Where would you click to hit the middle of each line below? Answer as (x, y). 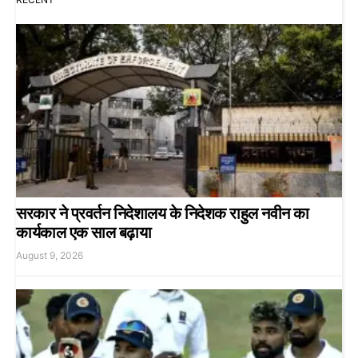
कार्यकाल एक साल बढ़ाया (84, 233)
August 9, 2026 (50, 256)
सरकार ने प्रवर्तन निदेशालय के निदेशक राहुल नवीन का (163, 214)
